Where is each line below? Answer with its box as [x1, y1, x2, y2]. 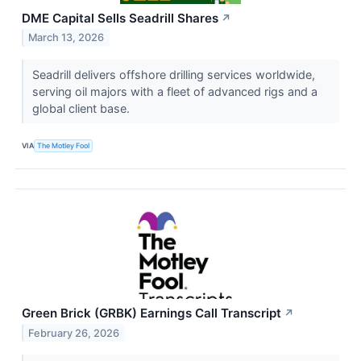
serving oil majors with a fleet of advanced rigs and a [31, 84, 317, 98]
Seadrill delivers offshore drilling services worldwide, [31, 67, 315, 81]
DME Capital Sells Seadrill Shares [22, 10, 218, 26]
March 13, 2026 [28, 31, 105, 44]
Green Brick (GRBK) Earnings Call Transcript [22, 305, 281, 321]
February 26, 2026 [28, 326, 120, 339]
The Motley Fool [37, 141, 90, 151]
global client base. [31, 101, 133, 115]
